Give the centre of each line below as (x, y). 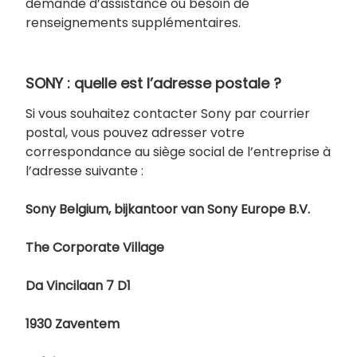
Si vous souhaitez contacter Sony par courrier (168, 113)
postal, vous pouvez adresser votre (135, 132)
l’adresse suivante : (84, 171)
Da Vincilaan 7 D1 (78, 285)
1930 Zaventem (73, 324)
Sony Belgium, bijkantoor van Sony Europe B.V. (168, 209)
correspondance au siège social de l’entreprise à (178, 151)
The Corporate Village (95, 247)
